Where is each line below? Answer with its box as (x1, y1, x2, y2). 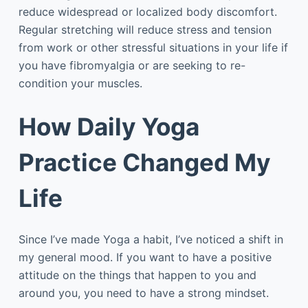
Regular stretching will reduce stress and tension (18, 23, 272, 36)
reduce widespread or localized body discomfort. (18, 5, 277, 19)
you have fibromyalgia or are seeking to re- (18, 58, 245, 72)
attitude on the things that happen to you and (18, 267, 256, 282)
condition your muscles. (18, 76, 142, 90)
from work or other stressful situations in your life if (18, 41, 288, 54)
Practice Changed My (18, 148, 271, 177)
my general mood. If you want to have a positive (18, 250, 272, 264)
